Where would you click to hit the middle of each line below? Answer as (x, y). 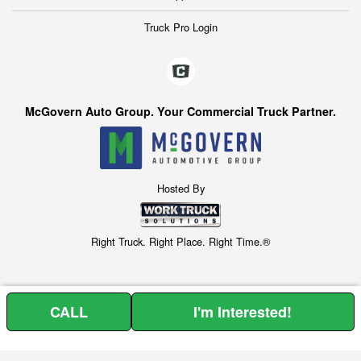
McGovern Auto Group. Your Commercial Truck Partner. (180, 112)
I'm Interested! (243, 312)
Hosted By (180, 188)
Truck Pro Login (180, 27)
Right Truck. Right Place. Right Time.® (180, 242)
